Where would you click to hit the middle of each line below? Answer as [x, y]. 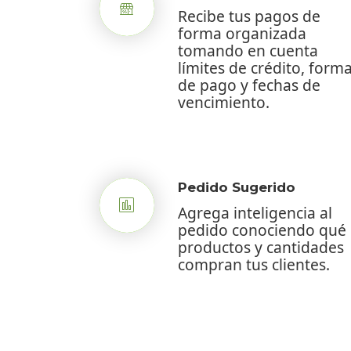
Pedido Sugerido [237, 187]
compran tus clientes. [254, 264]
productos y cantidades [261, 247]
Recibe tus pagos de [249, 16]
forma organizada [242, 33]
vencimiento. [224, 102]
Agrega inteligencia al [255, 212]
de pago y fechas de [249, 85]
